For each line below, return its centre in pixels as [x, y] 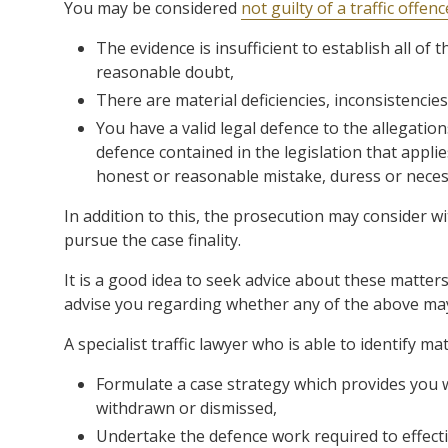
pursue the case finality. [152, 239]
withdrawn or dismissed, [186, 407]
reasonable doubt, [165, 71]
